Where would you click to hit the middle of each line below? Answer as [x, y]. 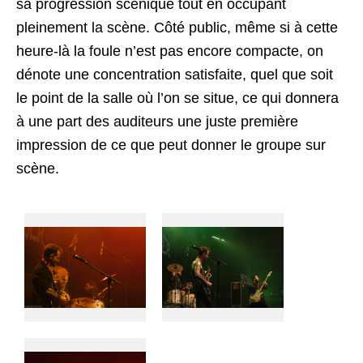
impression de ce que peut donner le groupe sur [171, 145]
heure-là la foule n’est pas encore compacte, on [170, 51]
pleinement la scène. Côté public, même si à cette [177, 28]
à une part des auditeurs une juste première [157, 122]
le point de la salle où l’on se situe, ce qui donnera [177, 98]
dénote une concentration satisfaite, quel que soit [175, 75]
